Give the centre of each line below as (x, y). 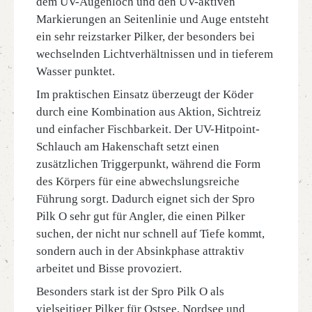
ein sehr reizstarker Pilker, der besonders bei (146, 37)
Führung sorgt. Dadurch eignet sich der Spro (146, 199)
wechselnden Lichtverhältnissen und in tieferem (155, 54)
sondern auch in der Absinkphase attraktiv (140, 251)
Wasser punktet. (76, 71)
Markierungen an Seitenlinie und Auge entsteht (153, 19)
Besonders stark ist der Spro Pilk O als (130, 291)
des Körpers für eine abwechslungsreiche (138, 181)
